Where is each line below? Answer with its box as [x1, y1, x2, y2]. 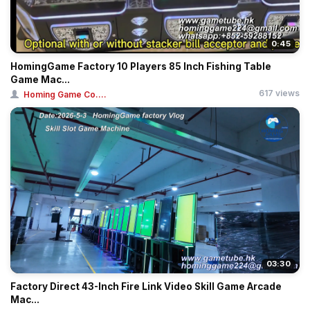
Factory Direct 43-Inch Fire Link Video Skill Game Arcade [10, 280, 282, 292]
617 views [259, 87, 300, 98]
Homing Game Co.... [24, 89, 107, 100]
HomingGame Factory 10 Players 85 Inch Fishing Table [10, 60, 271, 72]
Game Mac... [10, 73, 70, 85]
